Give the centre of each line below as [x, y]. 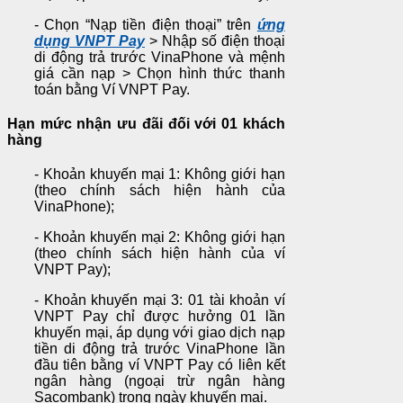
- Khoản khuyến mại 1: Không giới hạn [160, 174]
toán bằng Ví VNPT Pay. [112, 89]
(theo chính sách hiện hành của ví [160, 253]
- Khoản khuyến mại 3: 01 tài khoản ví [160, 300]
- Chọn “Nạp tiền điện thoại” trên [146, 24]
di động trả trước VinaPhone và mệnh [160, 57]
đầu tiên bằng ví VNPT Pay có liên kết [160, 364]
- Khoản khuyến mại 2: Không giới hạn [160, 237]
